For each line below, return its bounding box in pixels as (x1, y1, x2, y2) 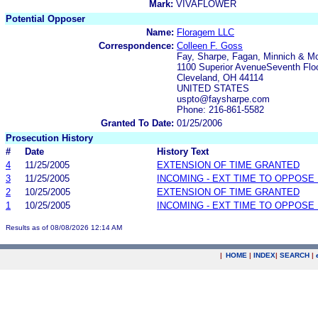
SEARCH (280, 251, 309, 259)
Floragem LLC (177, 26, 234, 38)
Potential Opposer (6, 13, 85, 24)
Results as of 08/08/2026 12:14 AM (6, 223, 122, 231)
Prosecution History (6, 132, 93, 143)
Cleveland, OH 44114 (177, 72, 263, 83)
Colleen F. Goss (177, 40, 243, 51)
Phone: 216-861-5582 (177, 104, 264, 115)
